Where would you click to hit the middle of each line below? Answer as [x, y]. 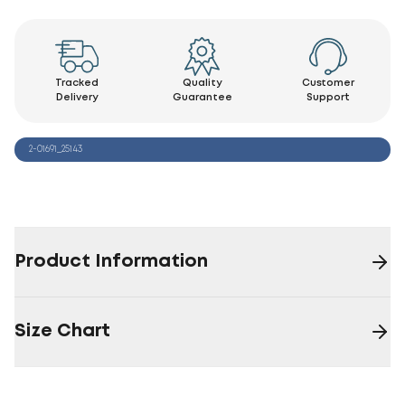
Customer [328, 83]
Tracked [77, 83]
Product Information [111, 261]
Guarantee [202, 97]
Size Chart [62, 331]
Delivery [77, 97]
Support [328, 97]
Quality [202, 83]
